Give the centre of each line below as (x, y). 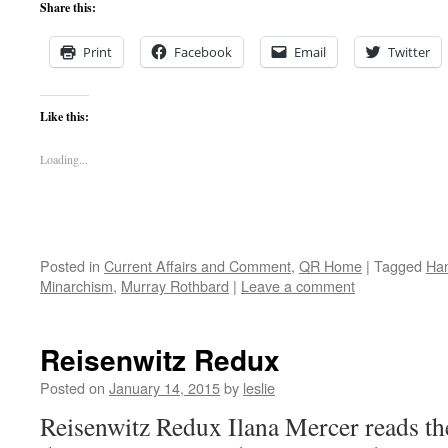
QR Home (330, 265)
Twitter (409, 52)
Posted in (70, 265)
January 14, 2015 (164, 387)
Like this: (64, 116)
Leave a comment (298, 285)
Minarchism (76, 285)
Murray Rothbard (175, 285)
